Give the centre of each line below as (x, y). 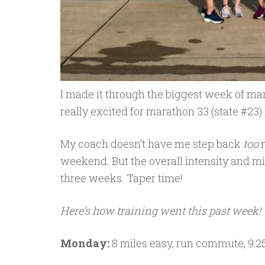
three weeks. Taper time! (122, 178)
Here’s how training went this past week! (161, 210)
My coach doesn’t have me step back (152, 143)
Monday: (85, 243)
